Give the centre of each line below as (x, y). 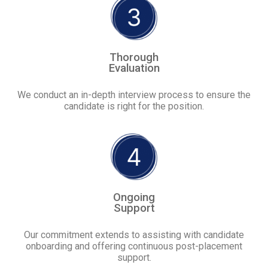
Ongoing (134, 198)
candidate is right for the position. (134, 106)
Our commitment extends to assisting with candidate (134, 235)
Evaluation (134, 68)
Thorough (134, 58)
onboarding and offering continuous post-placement (134, 246)
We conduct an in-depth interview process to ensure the (134, 95)
